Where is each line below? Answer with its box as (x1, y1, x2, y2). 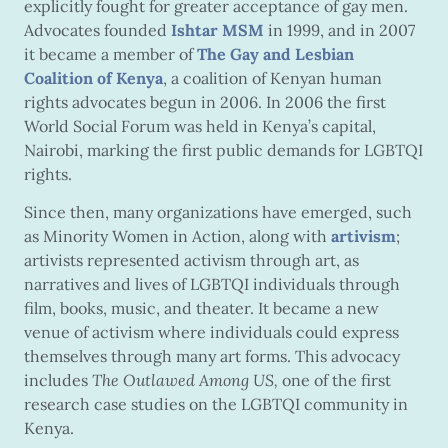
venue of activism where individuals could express (24, 322, 399, 343)
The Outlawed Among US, (92, 370, 278, 391)
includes (24, 370, 92, 391)
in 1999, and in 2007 (264, 19, 415, 40)
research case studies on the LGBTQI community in (24, 394, 408, 415)
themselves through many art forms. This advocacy (24, 346, 400, 367)
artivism (331, 226, 396, 247)
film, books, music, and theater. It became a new (24, 298, 379, 319)
